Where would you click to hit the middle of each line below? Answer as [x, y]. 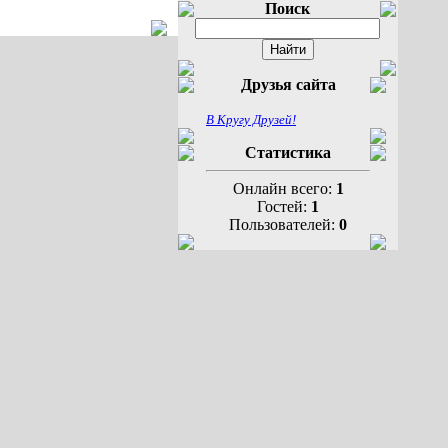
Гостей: [284, 206]
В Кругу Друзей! [251, 119]
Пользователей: [284, 224]
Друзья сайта [288, 84]
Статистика [288, 152]
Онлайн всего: [284, 188]
